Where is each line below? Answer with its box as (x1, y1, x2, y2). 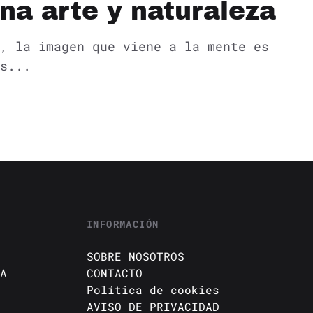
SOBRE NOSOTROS (87, 248, 184, 263)
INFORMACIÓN (87, 217, 159, 231)
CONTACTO (87, 265, 143, 280)
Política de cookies (87, 282, 219, 297)
